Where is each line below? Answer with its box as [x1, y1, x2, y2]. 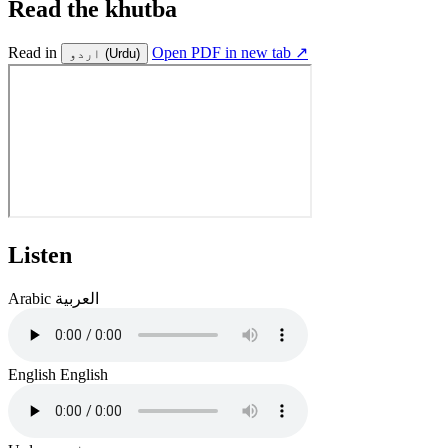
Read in [8, 43, 61, 61]
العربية [55, 289, 99, 307]
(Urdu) [105, 45, 140, 61]
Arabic [8, 289, 51, 307]
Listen [8, 241, 72, 268]
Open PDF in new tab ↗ [152, 43, 308, 61]
